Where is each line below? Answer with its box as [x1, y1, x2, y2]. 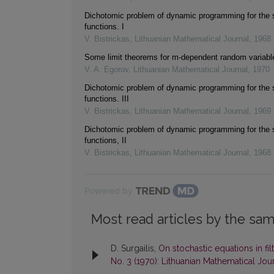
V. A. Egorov [84, 65, 128, 75]
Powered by [84, 185, 133, 196]
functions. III [84, 94, 129, 104]
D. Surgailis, [111, 243, 158, 254]
